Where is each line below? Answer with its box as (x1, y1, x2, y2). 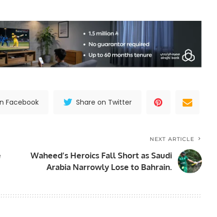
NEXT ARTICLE (150, 136, 195, 143)
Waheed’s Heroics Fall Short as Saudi (31, 150, 172, 161)
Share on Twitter (76, 97, 132, 108)
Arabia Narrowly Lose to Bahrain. (46, 162, 172, 172)
